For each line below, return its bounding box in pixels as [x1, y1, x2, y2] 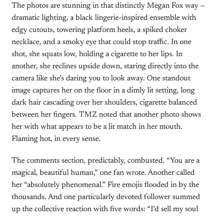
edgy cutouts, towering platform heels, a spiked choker [12, 26, 187, 34]
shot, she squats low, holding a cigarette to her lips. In [12, 50, 183, 58]
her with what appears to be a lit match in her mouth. [12, 123, 183, 131]
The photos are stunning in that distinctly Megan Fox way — [12, 2, 205, 10]
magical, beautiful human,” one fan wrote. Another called [12, 169, 195, 177]
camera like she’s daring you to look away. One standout [12, 75, 190, 82]
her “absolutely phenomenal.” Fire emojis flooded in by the [12, 181, 199, 189]
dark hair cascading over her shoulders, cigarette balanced [12, 99, 197, 107]
